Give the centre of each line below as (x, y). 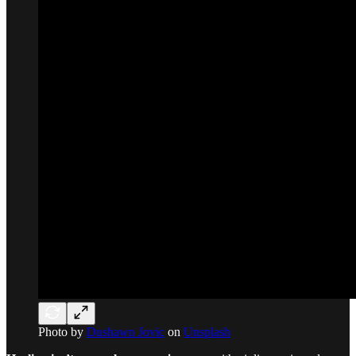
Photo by (62, 331)
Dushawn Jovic (126, 331)
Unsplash (207, 331)
